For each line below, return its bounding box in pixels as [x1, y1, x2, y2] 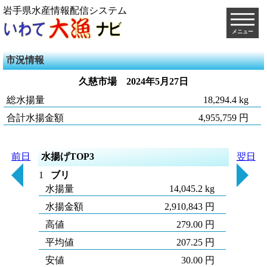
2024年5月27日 [126, 76, 188, 86]
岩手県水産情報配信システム [3, 5, 127, 15]
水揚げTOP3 [41, 151, 95, 162]
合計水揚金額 [6, 113, 64, 123]
